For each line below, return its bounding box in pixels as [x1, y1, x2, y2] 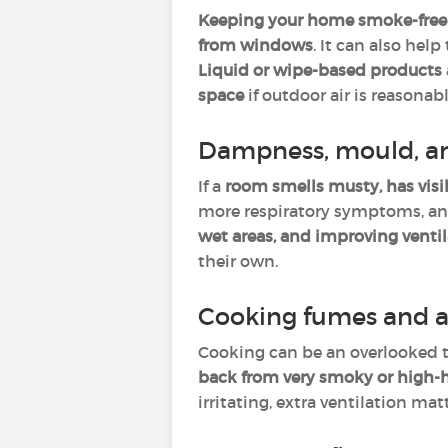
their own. [198, 251, 278, 271]
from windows [198, 35, 313, 55]
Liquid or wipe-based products [198, 60, 442, 80]
